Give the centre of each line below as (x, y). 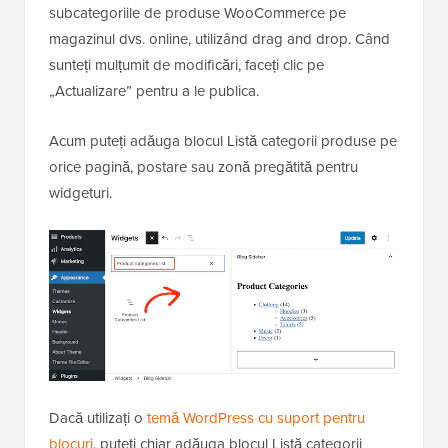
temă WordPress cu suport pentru (256, 418)
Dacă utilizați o (98, 418)
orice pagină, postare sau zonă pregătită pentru (203, 167)
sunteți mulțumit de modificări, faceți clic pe (186, 65)
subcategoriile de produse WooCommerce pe (197, 13)
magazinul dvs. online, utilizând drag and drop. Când (219, 39)
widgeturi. (80, 193)
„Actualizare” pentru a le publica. (154, 91)
